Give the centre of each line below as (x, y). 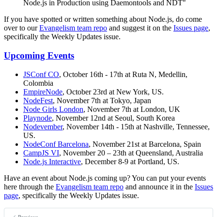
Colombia (38, 83)
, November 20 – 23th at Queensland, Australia (131, 153)
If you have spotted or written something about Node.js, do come (103, 19)
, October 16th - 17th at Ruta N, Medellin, (123, 74)
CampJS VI (41, 153)
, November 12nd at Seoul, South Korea (113, 118)
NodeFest (38, 100)
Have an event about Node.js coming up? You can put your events (105, 178)
